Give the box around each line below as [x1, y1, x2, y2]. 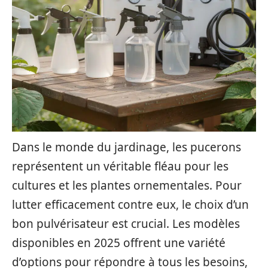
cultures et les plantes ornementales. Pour [12, 178, 242, 193]
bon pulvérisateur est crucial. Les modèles [12, 216, 240, 232]
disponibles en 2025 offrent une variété [12, 235, 226, 251]
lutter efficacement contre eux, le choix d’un [12, 197, 249, 212]
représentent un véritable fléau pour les [12, 159, 229, 174]
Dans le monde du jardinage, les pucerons [12, 139, 241, 155]
